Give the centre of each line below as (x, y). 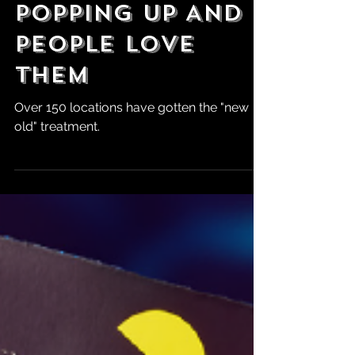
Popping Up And (128, 92)
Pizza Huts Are (123, 61)
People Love (105, 122)
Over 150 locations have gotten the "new (132, 186)
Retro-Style (104, 30)
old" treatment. (57, 205)
